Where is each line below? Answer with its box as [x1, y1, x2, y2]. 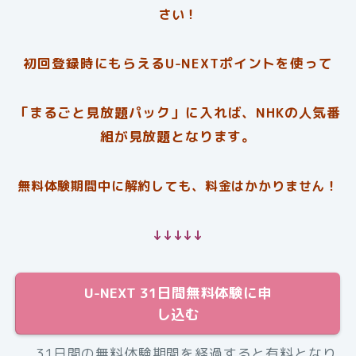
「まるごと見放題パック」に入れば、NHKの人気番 [14, 103, 342, 122]
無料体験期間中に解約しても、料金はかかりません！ [17, 176, 339, 195]
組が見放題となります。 [99, 126, 257, 145]
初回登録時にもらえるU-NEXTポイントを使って [23, 53, 333, 72]
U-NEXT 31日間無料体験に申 [84, 282, 272, 303]
